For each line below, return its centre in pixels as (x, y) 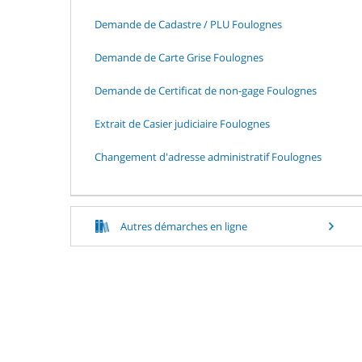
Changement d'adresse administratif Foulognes (208, 156)
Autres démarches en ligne (184, 226)
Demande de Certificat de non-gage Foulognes (206, 90)
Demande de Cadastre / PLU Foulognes (188, 24)
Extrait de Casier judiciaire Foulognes (182, 123)
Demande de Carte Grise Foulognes (179, 57)
